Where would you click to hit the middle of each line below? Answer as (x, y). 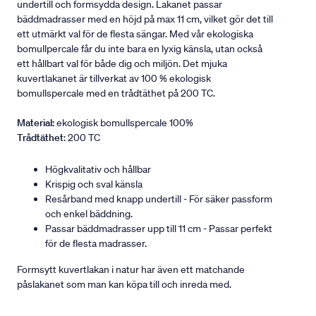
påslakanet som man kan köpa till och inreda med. (124, 285)
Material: (36, 123)
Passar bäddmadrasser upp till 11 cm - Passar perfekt (159, 229)
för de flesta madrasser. (96, 244)
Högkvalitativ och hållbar (98, 170)
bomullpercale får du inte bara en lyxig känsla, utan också (140, 49)
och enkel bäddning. (89, 214)
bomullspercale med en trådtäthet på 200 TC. (116, 93)
